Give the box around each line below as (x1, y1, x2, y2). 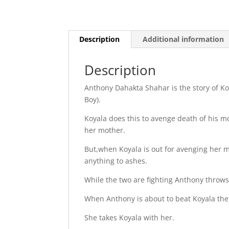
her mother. (84, 125, 126, 135)
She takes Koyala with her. (84, 212, 175, 222)
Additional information (143, 34, 224, 44)
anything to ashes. (84, 155, 148, 166)
